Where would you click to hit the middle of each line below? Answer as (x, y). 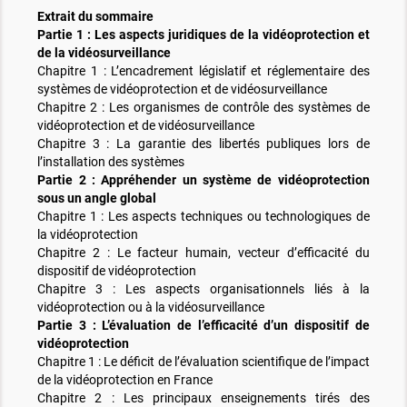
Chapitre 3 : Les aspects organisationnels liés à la (203, 289)
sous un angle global (97, 199)
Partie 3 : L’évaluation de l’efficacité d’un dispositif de (203, 326)
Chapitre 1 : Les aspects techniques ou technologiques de (203, 217)
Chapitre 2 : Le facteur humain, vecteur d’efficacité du (203, 253)
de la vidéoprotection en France (125, 380)
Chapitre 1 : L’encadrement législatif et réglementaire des (203, 71)
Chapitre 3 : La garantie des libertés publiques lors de (203, 144)
